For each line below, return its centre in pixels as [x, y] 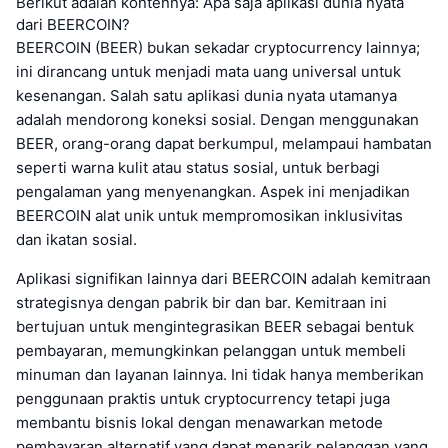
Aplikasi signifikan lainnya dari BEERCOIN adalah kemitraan [223, 278]
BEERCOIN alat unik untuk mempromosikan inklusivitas [209, 215]
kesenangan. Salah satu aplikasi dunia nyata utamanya [206, 95]
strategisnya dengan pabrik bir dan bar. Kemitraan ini [201, 302]
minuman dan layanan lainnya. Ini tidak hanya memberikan [220, 374]
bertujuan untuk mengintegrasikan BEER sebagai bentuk [215, 326]
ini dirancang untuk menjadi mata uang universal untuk [208, 71]
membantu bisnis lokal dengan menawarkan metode [199, 422]
